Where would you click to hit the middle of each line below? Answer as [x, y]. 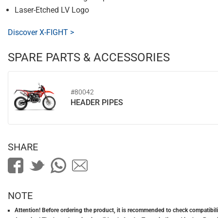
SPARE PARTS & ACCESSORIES [89, 58]
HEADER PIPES [97, 103]
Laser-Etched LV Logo [52, 10]
